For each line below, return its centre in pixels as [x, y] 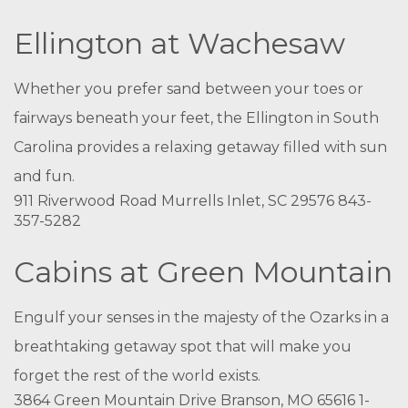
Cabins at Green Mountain [203, 272]
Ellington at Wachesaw [179, 43]
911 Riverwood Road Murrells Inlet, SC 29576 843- [193, 201]
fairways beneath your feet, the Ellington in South [196, 118]
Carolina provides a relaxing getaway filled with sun [200, 147]
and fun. [44, 176]
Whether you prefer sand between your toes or [189, 89]
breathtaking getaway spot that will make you [183, 347]
